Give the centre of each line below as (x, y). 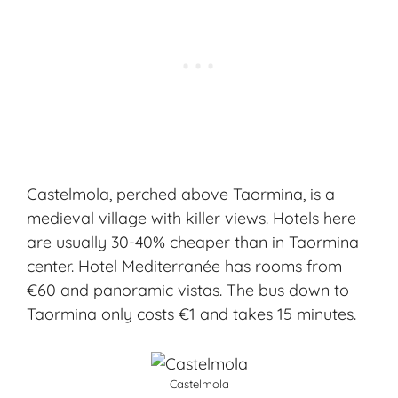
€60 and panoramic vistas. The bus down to (188, 291)
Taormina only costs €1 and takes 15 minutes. (191, 314)
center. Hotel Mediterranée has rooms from (184, 267)
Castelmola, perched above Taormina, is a (181, 195)
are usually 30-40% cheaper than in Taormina (193, 243)
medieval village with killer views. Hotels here (191, 219)
